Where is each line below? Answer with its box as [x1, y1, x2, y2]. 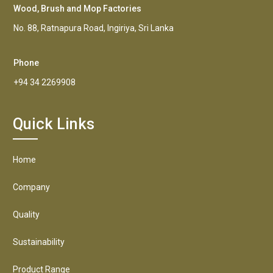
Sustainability [13, 237, 65, 247]
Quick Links [13, 115, 94, 133]
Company [13, 182, 50, 192]
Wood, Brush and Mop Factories [13, 4, 141, 13]
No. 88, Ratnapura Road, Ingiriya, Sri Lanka [13, 23, 174, 33]
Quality [13, 210, 40, 219]
